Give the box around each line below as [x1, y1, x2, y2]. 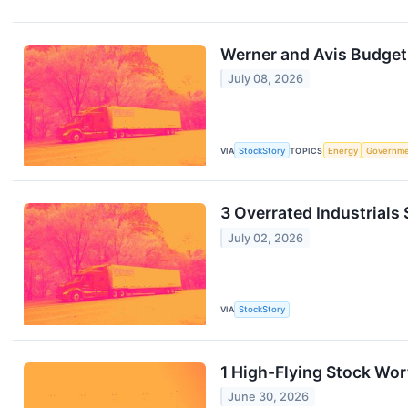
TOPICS [290, 145, 323, 156]
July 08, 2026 [228, 72, 304, 87]
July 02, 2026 [228, 230, 304, 245]
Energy [327, 145, 358, 156]
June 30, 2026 [228, 389, 310, 403]
